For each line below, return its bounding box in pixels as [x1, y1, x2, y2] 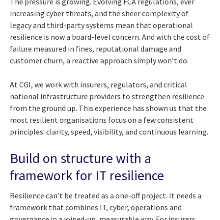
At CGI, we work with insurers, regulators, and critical [10, 80, 187, 90]
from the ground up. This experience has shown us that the [10, 103, 207, 113]
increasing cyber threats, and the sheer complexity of [10, 8, 189, 19]
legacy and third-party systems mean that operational [10, 20, 193, 30]
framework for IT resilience [10, 166, 164, 185]
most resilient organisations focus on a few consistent [10, 115, 193, 125]
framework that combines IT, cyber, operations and [10, 202, 182, 213]
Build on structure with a [10, 149, 151, 167]
